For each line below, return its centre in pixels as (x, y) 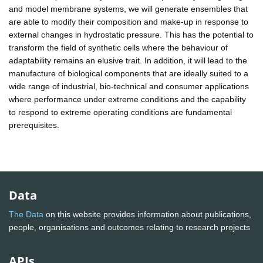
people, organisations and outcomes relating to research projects (131, 227)
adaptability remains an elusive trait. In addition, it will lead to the (128, 60)
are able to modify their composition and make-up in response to (129, 21)
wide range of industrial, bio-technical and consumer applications (129, 86)
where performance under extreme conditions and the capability (127, 99)
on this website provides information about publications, (147, 215)
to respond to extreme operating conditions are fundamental (120, 112)
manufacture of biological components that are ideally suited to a (129, 73)
